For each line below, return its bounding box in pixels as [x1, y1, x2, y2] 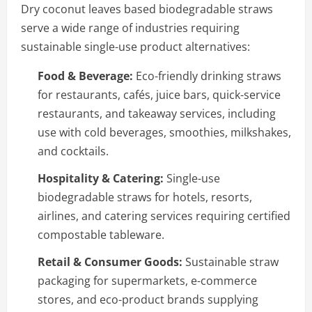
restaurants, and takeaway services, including [38, 105, 276, 121]
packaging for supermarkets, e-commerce [38, 272, 257, 288]
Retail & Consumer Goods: [38, 253, 182, 270]
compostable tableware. [38, 226, 164, 242]
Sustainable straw [182, 253, 279, 270]
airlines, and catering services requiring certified [38, 208, 290, 224]
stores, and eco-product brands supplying [38, 291, 258, 307]
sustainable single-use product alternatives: [21, 38, 250, 54]
